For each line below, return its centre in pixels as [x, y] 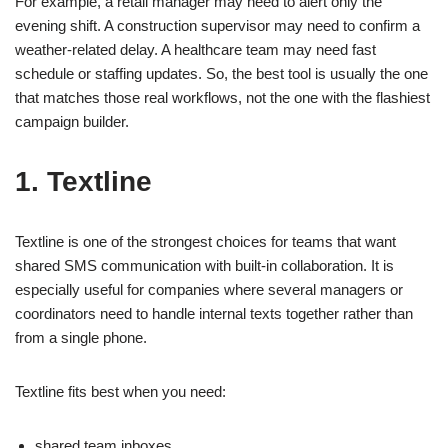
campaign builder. [72, 121]
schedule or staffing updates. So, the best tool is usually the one [221, 73]
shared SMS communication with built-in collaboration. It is [204, 265]
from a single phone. [81, 337]
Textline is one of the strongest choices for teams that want [205, 241]
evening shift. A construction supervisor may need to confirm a [217, 25]
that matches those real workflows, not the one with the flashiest [222, 97]
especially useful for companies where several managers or [209, 289]
